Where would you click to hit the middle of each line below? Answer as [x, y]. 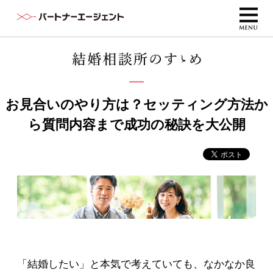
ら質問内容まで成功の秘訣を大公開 [136, 124]
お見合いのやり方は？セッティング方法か [136, 104]
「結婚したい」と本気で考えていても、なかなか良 [136, 264]
